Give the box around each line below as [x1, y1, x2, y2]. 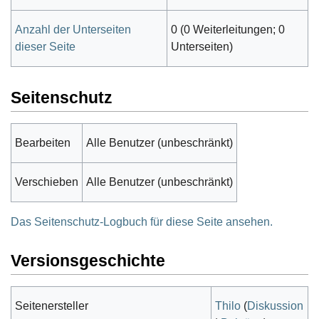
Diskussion [247, 300, 303, 313]
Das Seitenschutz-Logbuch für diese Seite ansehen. [11, 215, 273, 228]
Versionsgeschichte [11, 251, 165, 271]
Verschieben [15, 175, 78, 188]
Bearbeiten [15, 136, 70, 149]
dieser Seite [15, 41, 75, 53]
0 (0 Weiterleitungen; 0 [171, 23, 285, 36]
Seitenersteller [15, 300, 88, 313]
